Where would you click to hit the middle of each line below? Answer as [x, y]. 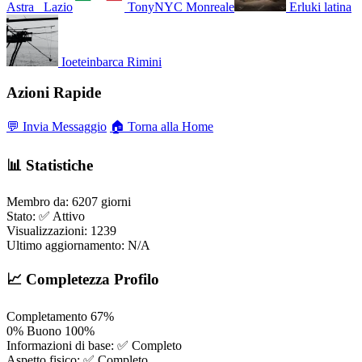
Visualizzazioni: [47, 231]
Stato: [21, 217]
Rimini [144, 61]
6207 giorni [101, 202]
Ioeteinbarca [93, 61]
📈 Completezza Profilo [83, 280]
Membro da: [38, 202]
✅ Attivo [62, 217]
